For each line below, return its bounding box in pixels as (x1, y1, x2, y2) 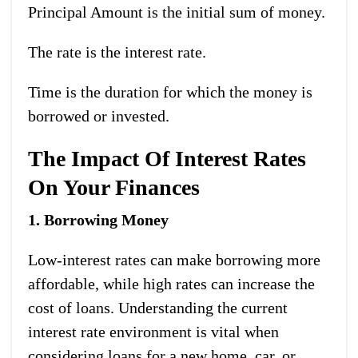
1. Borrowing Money (28, 210, 169, 229)
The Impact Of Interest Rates (28, 145, 306, 171)
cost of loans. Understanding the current (28, 298, 288, 316)
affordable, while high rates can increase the (28, 274, 315, 292)
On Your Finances (28, 174, 200, 200)
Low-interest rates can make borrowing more (28, 250, 320, 268)
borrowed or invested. (28, 106, 169, 125)
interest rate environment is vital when (28, 322, 279, 340)
